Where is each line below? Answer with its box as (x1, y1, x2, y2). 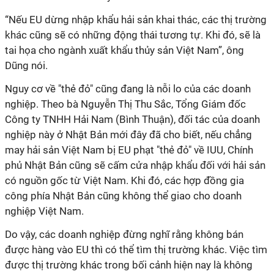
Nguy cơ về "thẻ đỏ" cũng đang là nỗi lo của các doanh (5, 83, 251, 95)
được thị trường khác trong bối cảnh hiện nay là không (5, 259, 253, 271)
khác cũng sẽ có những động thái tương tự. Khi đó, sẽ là (5, 29, 261, 41)
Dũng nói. (5, 59, 48, 72)
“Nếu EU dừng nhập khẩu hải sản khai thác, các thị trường (5, 13, 267, 26)
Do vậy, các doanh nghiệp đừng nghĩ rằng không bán (5, 228, 243, 240)
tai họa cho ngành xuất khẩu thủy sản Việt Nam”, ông (5, 44, 244, 56)
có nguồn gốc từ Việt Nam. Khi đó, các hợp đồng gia (5, 174, 244, 187)
